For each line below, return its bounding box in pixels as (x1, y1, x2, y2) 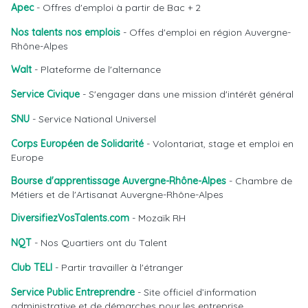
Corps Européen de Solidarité (11, 137, 144, 150)
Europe (11, 151, 43, 164)
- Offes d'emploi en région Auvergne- (120, 25, 291, 38)
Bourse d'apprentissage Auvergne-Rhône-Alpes (11, 174, 226, 187)
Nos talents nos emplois (11, 25, 120, 38)
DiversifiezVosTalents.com (11, 211, 129, 224)
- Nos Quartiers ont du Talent (32, 236, 167, 249)
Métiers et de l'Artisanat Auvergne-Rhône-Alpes (11, 188, 223, 201)
